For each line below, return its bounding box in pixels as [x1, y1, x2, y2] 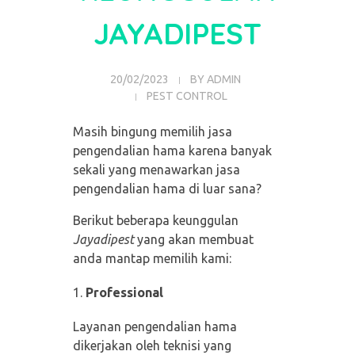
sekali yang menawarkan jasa [72, 162, 240, 177]
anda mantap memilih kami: [72, 251, 231, 266]
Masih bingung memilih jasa [72, 124, 232, 139]
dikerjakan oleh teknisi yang [72, 338, 231, 353]
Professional [85, 285, 163, 300]
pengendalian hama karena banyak [72, 143, 272, 158]
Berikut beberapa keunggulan [72, 213, 239, 228]
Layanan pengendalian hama [72, 319, 237, 334]
